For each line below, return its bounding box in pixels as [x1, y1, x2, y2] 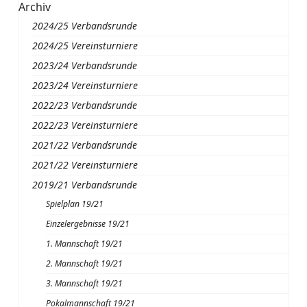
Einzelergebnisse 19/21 [46, 218, 130, 230]
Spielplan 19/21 [46, 198, 104, 210]
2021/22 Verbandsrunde [32, 138, 138, 151]
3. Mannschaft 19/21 [46, 278, 123, 289]
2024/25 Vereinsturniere [32, 39, 138, 52]
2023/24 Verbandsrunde [32, 59, 138, 72]
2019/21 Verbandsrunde [32, 178, 138, 191]
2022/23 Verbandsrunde [32, 99, 138, 112]
